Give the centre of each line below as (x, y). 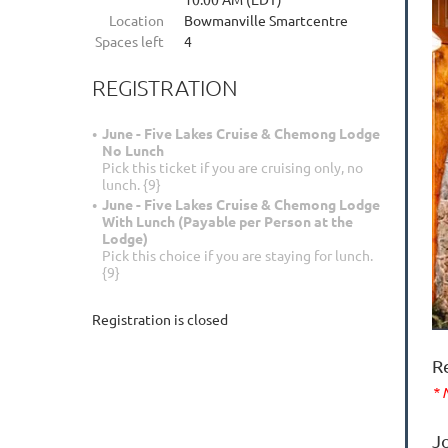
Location (136, 20)
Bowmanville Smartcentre (266, 20)
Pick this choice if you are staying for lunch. (237, 255)
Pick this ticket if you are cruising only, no (232, 167)
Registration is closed (160, 319)
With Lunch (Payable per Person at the (227, 221)
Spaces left (129, 41)
